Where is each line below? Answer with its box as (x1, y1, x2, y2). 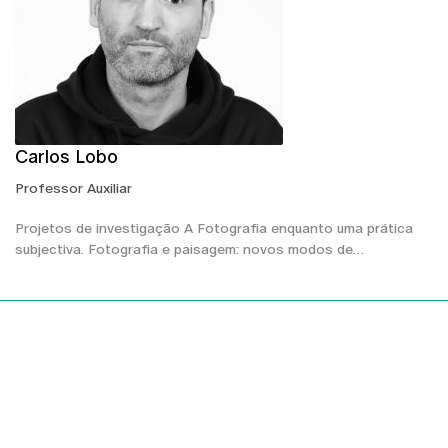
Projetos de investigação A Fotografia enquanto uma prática (15, 219, 413, 236)
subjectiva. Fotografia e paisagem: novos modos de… (15, 240, 364, 257)
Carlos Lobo (15, 145, 118, 167)
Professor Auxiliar (15, 179, 132, 196)
